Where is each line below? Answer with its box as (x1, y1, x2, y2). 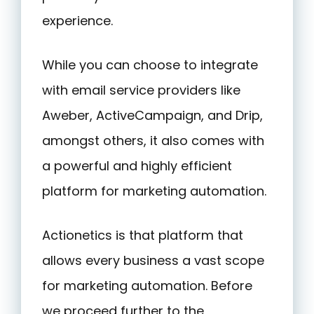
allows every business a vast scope (42, 252, 264, 270)
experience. (42, 12, 113, 30)
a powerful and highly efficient (42, 157, 232, 175)
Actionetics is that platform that (42, 226, 243, 245)
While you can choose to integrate (42, 56, 258, 74)
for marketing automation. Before (42, 277, 252, 295)
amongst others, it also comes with (42, 132, 264, 150)
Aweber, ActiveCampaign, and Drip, (42, 107, 263, 125)
